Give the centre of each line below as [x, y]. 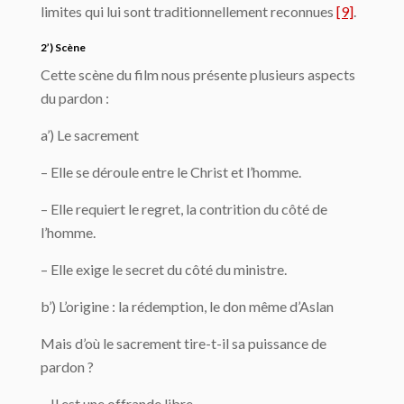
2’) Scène [63, 47]
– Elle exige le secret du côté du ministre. [164, 269]
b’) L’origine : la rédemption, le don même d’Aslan [187, 306]
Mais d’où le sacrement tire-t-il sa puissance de [184, 343]
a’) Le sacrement [90, 135]
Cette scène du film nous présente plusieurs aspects [198, 74]
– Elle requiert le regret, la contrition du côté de [184, 209]
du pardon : [75, 98]
